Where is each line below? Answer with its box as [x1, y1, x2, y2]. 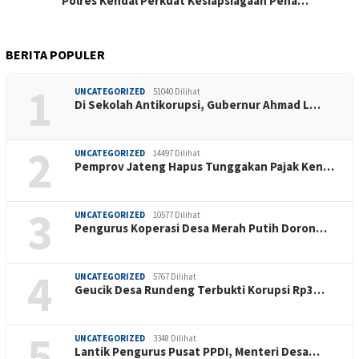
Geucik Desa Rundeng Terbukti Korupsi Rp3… [75, 281, 325, 297]
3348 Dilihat [153, 332, 196, 344]
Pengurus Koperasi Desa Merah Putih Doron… [75, 220, 327, 236]
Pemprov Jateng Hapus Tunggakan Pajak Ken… [75, 158, 334, 174]
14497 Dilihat [153, 147, 200, 159]
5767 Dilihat [153, 270, 196, 282]
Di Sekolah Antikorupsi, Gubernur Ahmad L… [75, 96, 321, 112]
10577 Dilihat [153, 208, 200, 220]
